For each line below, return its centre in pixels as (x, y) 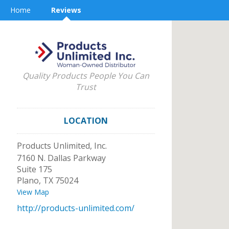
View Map (33, 192)
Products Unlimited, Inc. (62, 146)
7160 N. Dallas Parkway (61, 158)
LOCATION (86, 121)
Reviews (66, 10)
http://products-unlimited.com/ (76, 208)
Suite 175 (35, 169)
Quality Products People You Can (86, 76)
